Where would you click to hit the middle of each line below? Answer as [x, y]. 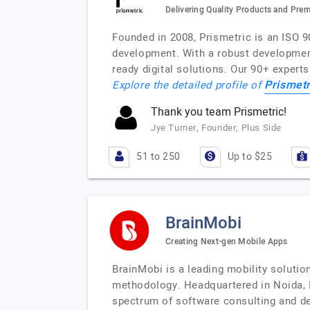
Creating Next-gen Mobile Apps [227, 241]
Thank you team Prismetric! [219, 112]
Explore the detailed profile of [189, 85]
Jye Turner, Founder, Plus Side [216, 128]
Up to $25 [249, 157]
